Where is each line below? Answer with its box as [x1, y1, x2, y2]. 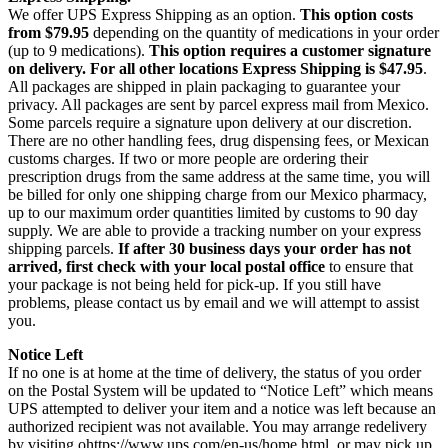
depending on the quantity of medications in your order [89, 24, 439, 42]
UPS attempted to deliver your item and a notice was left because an [8, 400, 436, 418]
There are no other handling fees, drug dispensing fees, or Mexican [8, 132, 429, 150]
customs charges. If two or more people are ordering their [8, 150, 368, 168]
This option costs [300, 6, 413, 24]
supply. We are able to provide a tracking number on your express [8, 222, 421, 240]
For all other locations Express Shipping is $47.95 [90, 60, 423, 78]
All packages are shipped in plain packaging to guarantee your [8, 78, 400, 96]
